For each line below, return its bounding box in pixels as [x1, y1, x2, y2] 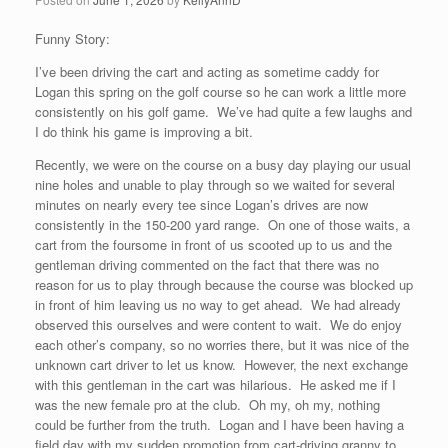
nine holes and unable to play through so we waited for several [35, 175, 395, 194]
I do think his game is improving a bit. [35, 122, 261, 141]
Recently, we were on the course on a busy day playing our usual [35, 155, 411, 174]
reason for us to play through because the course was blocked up [35, 275, 413, 294]
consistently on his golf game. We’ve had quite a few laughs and [35, 102, 412, 121]
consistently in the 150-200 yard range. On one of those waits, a [35, 215, 410, 234]
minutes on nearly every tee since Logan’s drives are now [35, 195, 368, 214]
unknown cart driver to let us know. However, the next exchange [35, 355, 408, 374]
